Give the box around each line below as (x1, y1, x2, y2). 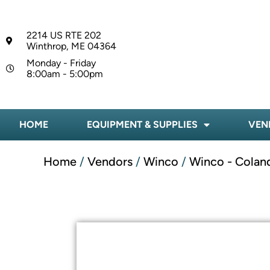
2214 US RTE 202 (26, 29, 101, 41)
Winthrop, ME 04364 (26, 40, 116, 52)
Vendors (87, 154, 133, 169)
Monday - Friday (26, 57, 96, 69)
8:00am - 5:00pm (26, 67, 103, 80)
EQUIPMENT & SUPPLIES (87, 119, 198, 131)
